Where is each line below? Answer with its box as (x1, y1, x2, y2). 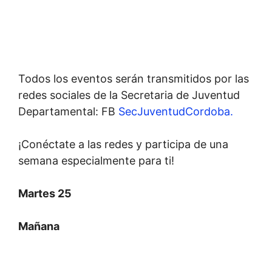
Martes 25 (18, 187, 72, 200)
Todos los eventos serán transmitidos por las (18, 72, 249, 85)
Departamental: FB (18, 105, 118, 118)
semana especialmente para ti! (18, 154, 174, 167)
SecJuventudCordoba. (118, 105, 233, 118)
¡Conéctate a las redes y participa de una (18, 138, 228, 151)
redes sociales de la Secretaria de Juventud (18, 89, 240, 101)
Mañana (18, 220, 59, 233)
